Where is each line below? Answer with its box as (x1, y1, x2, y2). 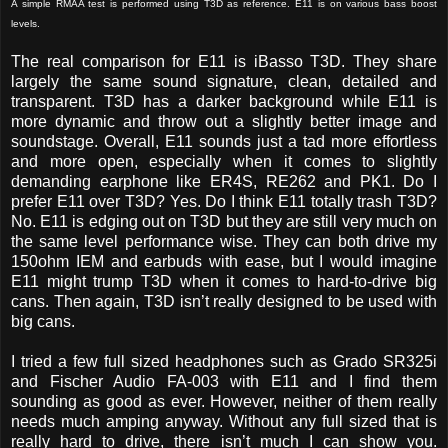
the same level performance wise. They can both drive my (11, 232, 437, 250)
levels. (11, 17, 40, 29)
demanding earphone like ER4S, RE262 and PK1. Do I (11, 172, 437, 190)
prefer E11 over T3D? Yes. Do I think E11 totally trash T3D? (11, 192, 437, 210)
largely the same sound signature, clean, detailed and (11, 72, 437, 90)
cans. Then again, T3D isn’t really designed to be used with (11, 292, 437, 310)
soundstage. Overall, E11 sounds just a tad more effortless (11, 132, 437, 150)
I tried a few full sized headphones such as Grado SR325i (11, 352, 437, 370)
